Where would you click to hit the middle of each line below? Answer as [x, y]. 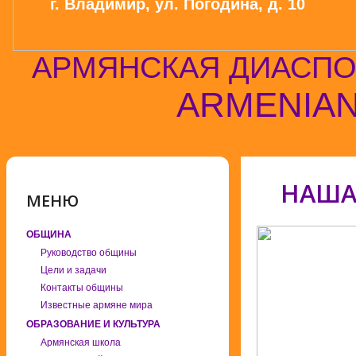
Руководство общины [89, 252]
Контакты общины [82, 287]
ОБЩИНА [49, 234]
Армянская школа [81, 342]
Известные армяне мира [97, 305]
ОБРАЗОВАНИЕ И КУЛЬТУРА [93, 324]
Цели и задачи [74, 270]
